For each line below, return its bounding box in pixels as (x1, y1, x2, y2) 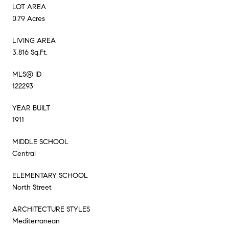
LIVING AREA (12, 36, 56, 45)
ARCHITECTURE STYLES (12, 204, 90, 214)
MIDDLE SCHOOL (12, 137, 68, 146)
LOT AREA (12, 2, 46, 11)
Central (12, 149, 36, 158)
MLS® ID (12, 70, 41, 79)
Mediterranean (12, 216, 60, 225)
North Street (12, 182, 52, 192)
